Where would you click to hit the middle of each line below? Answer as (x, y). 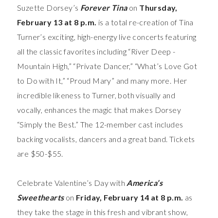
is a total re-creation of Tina (145, 22)
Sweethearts (41, 197)
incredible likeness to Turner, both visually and (96, 95)
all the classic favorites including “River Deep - (96, 51)
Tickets (182, 139)
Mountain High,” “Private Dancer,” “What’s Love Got (107, 66)
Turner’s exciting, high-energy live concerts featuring (107, 36)
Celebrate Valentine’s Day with (72, 182)
